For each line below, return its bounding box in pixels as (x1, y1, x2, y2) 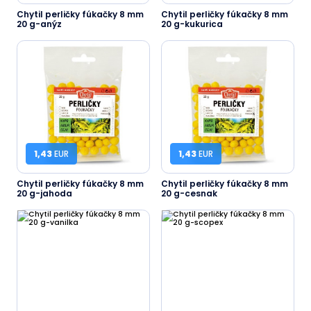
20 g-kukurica (161, 18, 223, 30)
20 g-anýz (17, 18, 62, 30)
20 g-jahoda (17, 187, 72, 199)
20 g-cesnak (161, 187, 217, 199)
